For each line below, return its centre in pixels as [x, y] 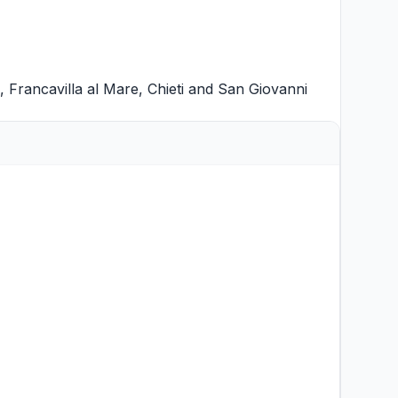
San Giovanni [263, 89]
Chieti [166, 89]
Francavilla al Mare [74, 89]
